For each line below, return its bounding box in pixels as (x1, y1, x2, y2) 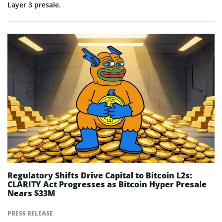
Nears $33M (7, 188, 55, 199)
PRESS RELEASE (7, 209, 53, 218)
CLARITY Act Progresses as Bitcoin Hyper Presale (7, 179, 207, 190)
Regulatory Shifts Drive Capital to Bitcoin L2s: (7, 170, 192, 181)
